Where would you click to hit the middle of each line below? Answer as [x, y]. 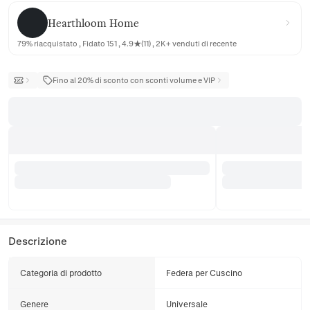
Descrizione [38, 241]
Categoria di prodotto [61, 273]
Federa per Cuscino [204, 273]
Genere [34, 304]
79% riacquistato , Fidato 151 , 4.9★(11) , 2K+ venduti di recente [127, 43]
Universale [187, 304]
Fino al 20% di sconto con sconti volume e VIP [134, 80]
